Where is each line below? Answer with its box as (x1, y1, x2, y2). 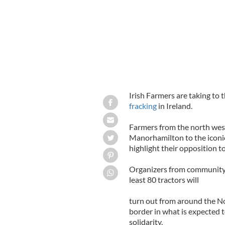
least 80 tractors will (129, 174, 199, 184)
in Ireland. (156, 100, 192, 110)
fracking (129, 100, 157, 110)
